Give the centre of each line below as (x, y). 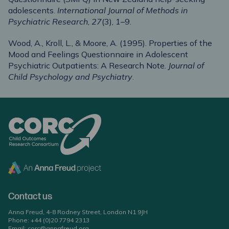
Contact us (30, 197)
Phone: (19, 220)
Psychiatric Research (48, 22)
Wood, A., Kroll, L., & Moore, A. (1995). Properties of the (110, 43)
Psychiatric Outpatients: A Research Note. (88, 66)
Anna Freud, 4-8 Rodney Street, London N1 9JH (78, 212)
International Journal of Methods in (122, 10)
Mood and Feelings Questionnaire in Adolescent (98, 54)
